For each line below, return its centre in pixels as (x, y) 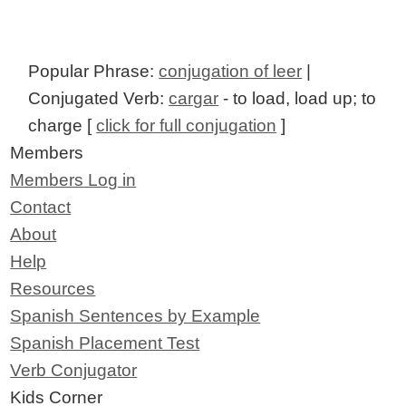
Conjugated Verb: (99, 99)
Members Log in (73, 180)
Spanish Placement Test (105, 343)
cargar (194, 99)
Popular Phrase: (94, 72)
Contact (41, 208)
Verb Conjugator (74, 371)
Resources (53, 289)
